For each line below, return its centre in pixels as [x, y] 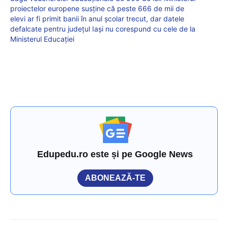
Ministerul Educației [42, 39]
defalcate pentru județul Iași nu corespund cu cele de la [103, 29]
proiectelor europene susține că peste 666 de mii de [97, 9]
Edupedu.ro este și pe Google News [115, 154]
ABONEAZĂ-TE [115, 178]
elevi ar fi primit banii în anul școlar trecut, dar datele [97, 19]
